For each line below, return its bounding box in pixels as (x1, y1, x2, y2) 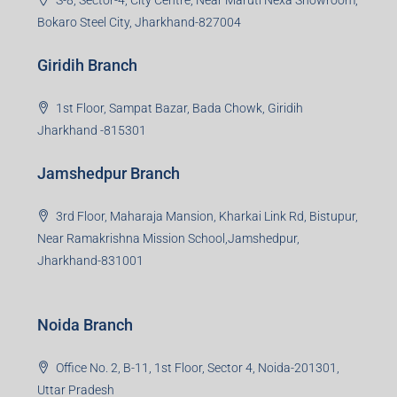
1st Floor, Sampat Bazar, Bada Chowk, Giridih (56, 101, 303, 116)
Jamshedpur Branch (37, 164, 180, 183)
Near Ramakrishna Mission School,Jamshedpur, (37, 231, 300, 246)
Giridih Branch (37, 56, 137, 75)
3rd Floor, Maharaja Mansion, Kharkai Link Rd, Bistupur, (56, 209, 358, 224)
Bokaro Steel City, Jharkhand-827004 (37, 15, 241, 30)
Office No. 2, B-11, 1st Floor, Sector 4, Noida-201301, (56, 361, 339, 376)
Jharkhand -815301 (37, 123, 146, 138)
